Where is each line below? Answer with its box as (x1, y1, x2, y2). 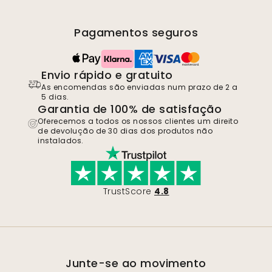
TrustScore (103, 185, 152, 198)
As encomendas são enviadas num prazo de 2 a (41, 82, 238, 93)
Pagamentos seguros (74, 25, 198, 41)
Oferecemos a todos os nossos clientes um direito (38, 116, 239, 127)
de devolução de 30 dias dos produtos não (38, 126, 213, 137)
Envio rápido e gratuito (41, 67, 173, 83)
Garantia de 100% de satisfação (38, 101, 222, 117)
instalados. (38, 135, 84, 146)
